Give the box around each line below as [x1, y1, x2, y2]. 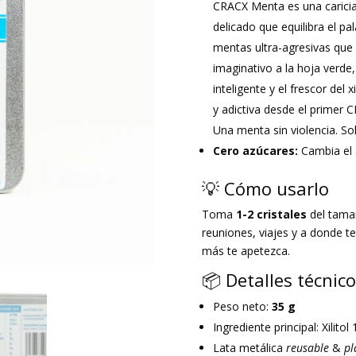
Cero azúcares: [212, 143, 301, 159]
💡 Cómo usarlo [201, 176, 329, 201]
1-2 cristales [235, 207, 307, 222]
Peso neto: [212, 299, 272, 315]
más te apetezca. [201, 243, 293, 259]
